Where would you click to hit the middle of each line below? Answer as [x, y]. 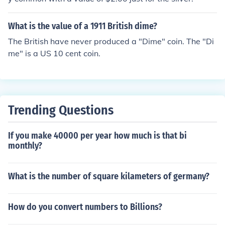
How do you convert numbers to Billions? [85, 207]
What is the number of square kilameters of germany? [109, 176]
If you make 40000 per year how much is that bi [97, 136]
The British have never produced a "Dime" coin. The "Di [111, 41]
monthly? [25, 146]
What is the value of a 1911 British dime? [83, 26]
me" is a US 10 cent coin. [54, 53]
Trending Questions [61, 110]
